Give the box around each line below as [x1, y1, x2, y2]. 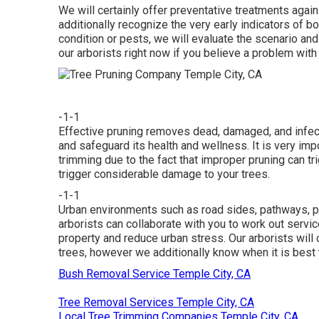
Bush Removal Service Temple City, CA [58, 267, 251, 281]
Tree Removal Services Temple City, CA [58, 296, 254, 310]
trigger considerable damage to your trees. [58, 167, 270, 182]
